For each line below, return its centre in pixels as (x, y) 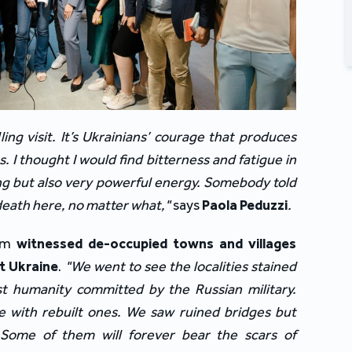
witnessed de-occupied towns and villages (156, 243)
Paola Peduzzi (245, 205)
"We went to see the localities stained (181, 266)
